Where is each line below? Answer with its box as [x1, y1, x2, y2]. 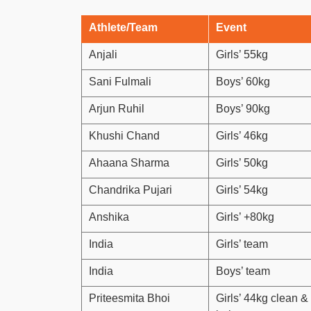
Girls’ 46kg [216, 129, 268, 142]
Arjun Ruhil [89, 102, 144, 115]
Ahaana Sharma [89, 156, 169, 169]
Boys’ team [216, 264, 270, 277]
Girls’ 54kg [216, 183, 268, 196]
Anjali [89, 48, 117, 60]
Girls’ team [216, 237, 268, 250]
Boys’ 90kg [216, 102, 270, 115]
